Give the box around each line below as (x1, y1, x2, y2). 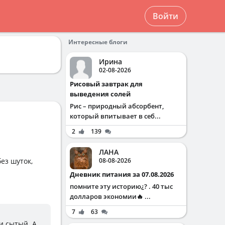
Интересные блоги (68, 38, 128, 46)
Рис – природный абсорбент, (70, 101, 164, 110)
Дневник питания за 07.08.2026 (75, 170, 174, 179)
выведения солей (70, 89, 131, 98)
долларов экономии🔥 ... (70, 192, 151, 201)
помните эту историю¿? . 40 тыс (70, 182, 173, 191)
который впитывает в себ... (70, 111, 161, 121)
